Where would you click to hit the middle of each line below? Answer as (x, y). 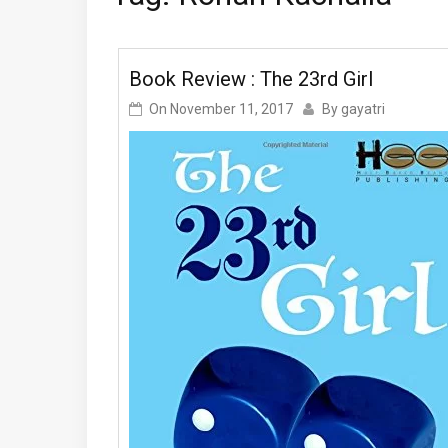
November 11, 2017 (231, 109)
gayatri (363, 109)
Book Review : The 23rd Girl (251, 79)
